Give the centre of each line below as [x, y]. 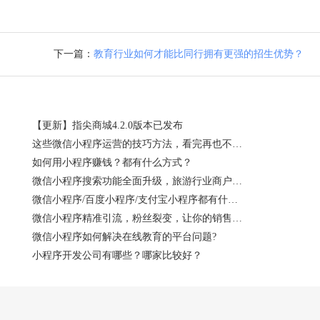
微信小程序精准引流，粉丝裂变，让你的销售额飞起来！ [237, 218]
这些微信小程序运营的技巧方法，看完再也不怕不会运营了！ [237, 144]
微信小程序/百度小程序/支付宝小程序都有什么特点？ [233, 199]
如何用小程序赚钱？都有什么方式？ [112, 162]
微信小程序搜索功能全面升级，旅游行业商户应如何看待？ [237, 181]
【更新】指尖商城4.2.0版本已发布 [107, 125]
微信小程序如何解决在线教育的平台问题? [124, 236]
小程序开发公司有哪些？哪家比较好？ [117, 255]
